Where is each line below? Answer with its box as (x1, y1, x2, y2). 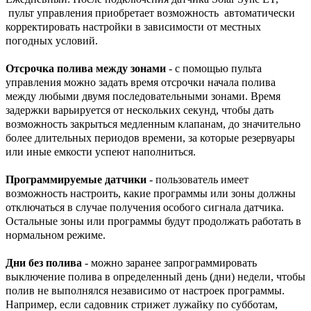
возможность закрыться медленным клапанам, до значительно (6, 117, 301, 130)
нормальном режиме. (6, 228, 106, 241)
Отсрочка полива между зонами (6, 62, 166, 74)
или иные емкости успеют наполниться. (6, 145, 196, 158)
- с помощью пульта (166, 62, 262, 74)
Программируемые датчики (6, 173, 146, 185)
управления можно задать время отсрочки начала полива (6, 76, 276, 88)
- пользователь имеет (146, 173, 249, 185)
